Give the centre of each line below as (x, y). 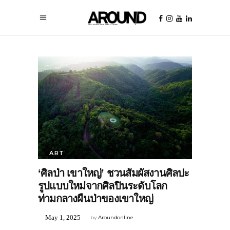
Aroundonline (116, 218)
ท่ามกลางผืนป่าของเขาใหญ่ (95, 198)
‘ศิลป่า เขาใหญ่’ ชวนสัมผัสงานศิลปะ (114, 173)
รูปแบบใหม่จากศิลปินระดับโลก (103, 186)
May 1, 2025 (63, 218)
